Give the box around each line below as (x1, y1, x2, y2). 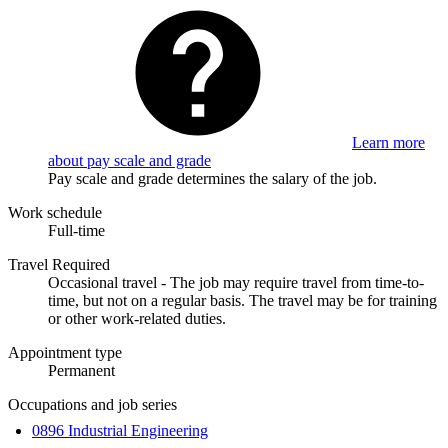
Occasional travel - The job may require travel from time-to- (48, 273, 424, 291)
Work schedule (8, 203, 102, 221)
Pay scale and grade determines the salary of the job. (48, 169, 377, 187)
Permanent (48, 361, 115, 379)
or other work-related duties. (48, 309, 226, 327)
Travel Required (8, 255, 110, 273)
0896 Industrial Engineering (32, 421, 208, 439)
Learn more (352, 133, 425, 151)
